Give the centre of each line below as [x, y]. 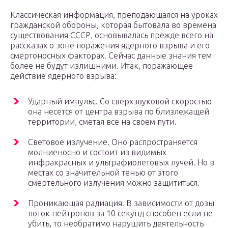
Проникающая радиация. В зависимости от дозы [121, 203]
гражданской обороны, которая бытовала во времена [113, 25]
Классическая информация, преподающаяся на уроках [114, 15]
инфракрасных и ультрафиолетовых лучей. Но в [121, 163]
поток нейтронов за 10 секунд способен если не [120, 213]
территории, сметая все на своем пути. [102, 122]
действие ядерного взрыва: [63, 76]
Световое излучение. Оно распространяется [113, 142]
